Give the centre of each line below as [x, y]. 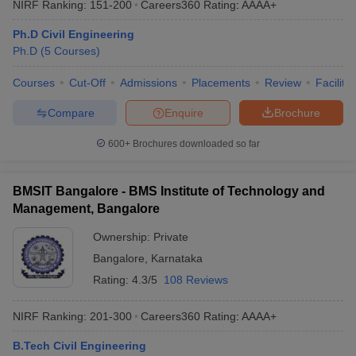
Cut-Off [87, 83]
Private [171, 237]
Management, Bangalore [86, 209]
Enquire [184, 112]
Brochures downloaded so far [195, 144]
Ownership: [123, 237]
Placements [221, 83]
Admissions [149, 83]
